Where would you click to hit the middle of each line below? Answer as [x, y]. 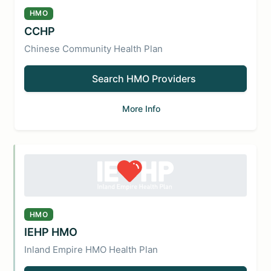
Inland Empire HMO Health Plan [91, 250]
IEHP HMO [51, 232]
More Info [141, 108]
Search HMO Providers [144, 78]
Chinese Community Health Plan [93, 48]
